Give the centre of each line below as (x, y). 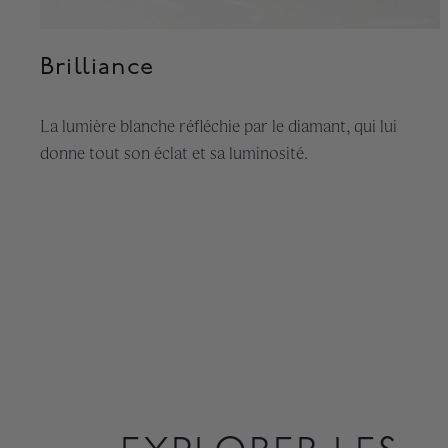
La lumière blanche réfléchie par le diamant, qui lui (218, 126)
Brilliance (97, 67)
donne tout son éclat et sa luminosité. (174, 153)
